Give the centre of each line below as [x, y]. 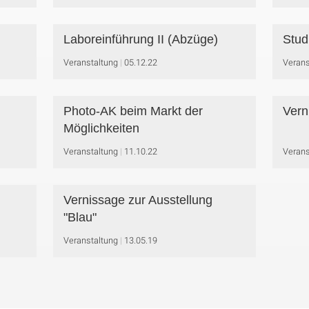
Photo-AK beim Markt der [133, 111]
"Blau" [80, 217]
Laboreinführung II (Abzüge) [140, 39]
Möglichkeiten [101, 128]
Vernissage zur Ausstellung [138, 200]
